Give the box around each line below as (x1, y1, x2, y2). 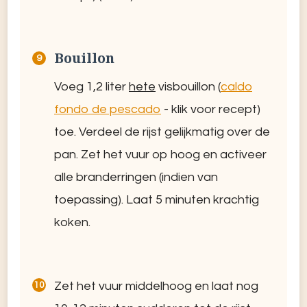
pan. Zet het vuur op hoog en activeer (54, 148, 267, 162)
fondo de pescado (54, 103, 161, 116)
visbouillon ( (156, 80, 221, 94)
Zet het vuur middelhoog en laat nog (54, 280, 258, 293)
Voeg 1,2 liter (54, 80, 129, 94)
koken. (54, 216, 90, 230)
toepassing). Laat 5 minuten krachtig (54, 193, 259, 207)
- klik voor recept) (161, 103, 260, 116)
